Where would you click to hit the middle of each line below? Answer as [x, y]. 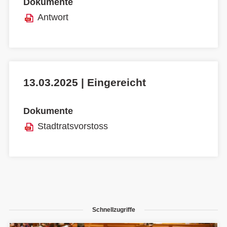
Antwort [53, 17]
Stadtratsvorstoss [73, 126]
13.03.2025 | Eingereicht [85, 82]
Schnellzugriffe [113, 210]
